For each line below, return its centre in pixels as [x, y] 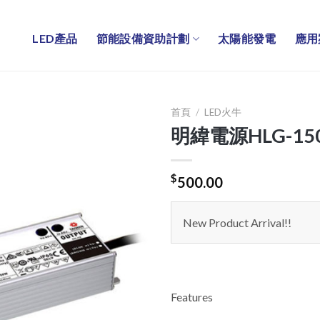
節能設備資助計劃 [143, 38]
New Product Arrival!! [237, 222]
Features [192, 296]
